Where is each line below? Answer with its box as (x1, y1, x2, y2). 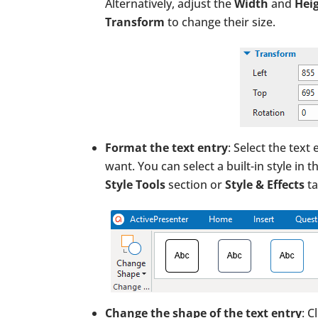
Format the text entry (105, 139, 228, 155)
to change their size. (165, 13, 278, 30)
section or (165, 176, 225, 192)
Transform (105, 13, 165, 30)
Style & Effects (225, 176, 305, 192)
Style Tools (105, 176, 165, 192)
